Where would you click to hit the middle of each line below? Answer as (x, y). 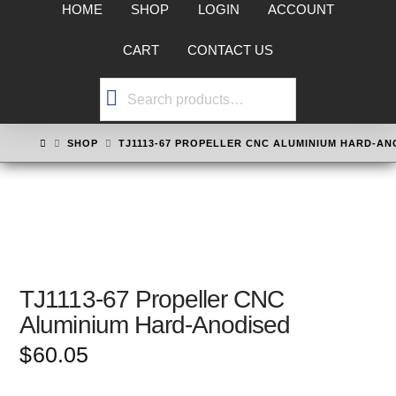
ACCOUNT (301, 9)
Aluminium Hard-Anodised (155, 325)
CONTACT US (231, 51)
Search (121, 88)
